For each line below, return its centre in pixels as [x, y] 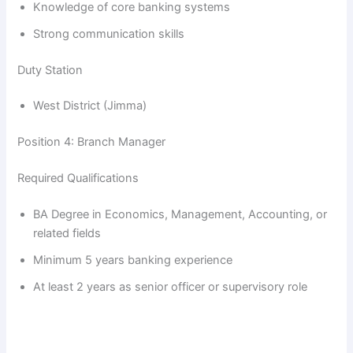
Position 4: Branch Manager [92, 142]
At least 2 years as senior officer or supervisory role [171, 287]
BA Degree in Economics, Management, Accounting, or [180, 214]
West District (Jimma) [90, 106]
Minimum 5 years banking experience [133, 260]
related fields [67, 233]
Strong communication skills [109, 33]
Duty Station [50, 70]
